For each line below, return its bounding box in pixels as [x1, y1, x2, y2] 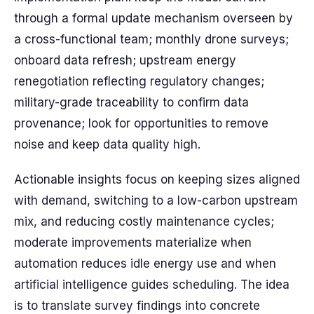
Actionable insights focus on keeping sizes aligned [14, 172, 300, 186]
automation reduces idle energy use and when [14, 257, 276, 271]
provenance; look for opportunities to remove [14, 116, 268, 130]
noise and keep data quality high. [14, 137, 200, 151]
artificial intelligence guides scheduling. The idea [14, 278, 289, 292]
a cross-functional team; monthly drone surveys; [14, 32, 289, 46]
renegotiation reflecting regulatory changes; [14, 74, 264, 88]
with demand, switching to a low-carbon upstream [14, 193, 298, 207]
